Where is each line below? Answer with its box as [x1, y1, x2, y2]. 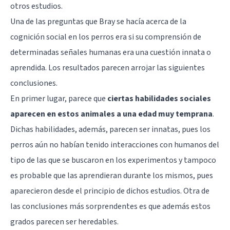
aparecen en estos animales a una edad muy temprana [10, 108, 213, 120]
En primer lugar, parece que [10, 92, 107, 104]
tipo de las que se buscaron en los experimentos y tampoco [10, 154, 216, 166]
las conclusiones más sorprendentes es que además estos [10, 200, 210, 212]
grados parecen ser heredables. [10, 216, 119, 227]
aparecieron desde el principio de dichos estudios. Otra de [10, 185, 209, 197]
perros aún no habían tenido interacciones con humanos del [10, 139, 219, 150]
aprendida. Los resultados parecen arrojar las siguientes [10, 62, 205, 73]
